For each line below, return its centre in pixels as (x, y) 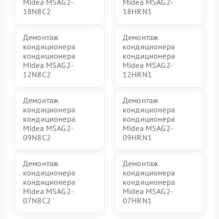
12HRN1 (137, 74)
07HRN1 (137, 200)
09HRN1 (137, 137)
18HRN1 (137, 11)
